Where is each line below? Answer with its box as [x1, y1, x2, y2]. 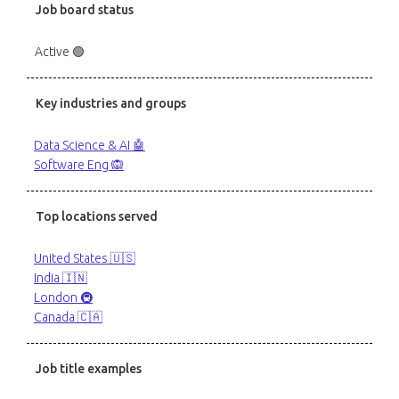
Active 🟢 [35, 45, 85, 59]
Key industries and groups [36, 96, 186, 110]
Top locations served [36, 209, 158, 224]
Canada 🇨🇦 [34, 310, 102, 324]
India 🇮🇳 [34, 271, 87, 285]
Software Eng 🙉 [34, 158, 124, 172]
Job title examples [36, 362, 142, 376]
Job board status [36, 3, 134, 17]
